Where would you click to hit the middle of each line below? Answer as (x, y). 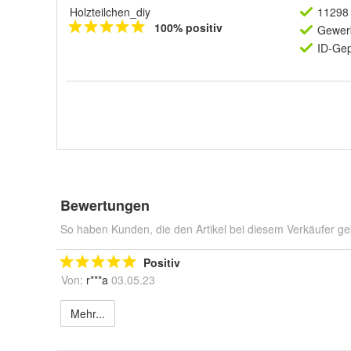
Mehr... (88, 313)
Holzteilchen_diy (110, 12)
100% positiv (188, 27)
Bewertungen (105, 205)
